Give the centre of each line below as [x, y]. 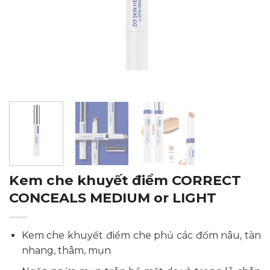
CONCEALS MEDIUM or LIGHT [113, 198]
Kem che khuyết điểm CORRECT [125, 181]
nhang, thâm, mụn [66, 251]
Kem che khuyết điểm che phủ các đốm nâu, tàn [141, 236]
